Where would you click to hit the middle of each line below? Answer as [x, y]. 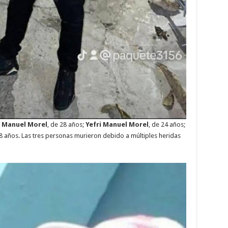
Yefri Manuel [106, 124]
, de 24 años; [167, 124]
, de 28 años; [66, 124]
